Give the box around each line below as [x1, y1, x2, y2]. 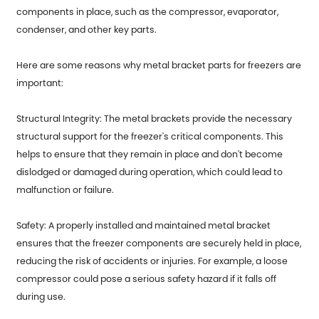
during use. [16, 291, 66, 303]
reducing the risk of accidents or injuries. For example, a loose [16, 255, 288, 268]
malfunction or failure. [16, 184, 115, 197]
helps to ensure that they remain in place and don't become [16, 148, 283, 161]
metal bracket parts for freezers [143, 59, 285, 72]
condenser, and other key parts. [16, 23, 157, 36]
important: [16, 77, 64, 90]
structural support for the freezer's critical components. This [16, 130, 284, 143]
